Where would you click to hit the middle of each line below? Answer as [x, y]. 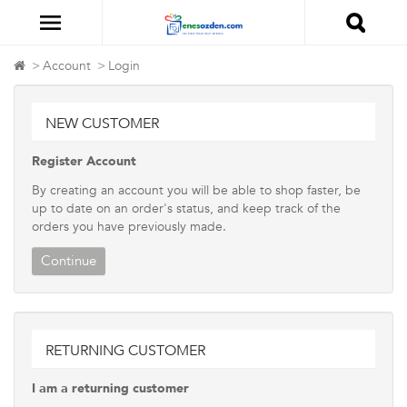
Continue [69, 261]
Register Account [84, 161]
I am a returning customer [110, 388]
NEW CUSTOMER [102, 124]
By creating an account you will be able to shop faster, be [196, 190]
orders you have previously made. [129, 227]
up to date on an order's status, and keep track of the [186, 208]
